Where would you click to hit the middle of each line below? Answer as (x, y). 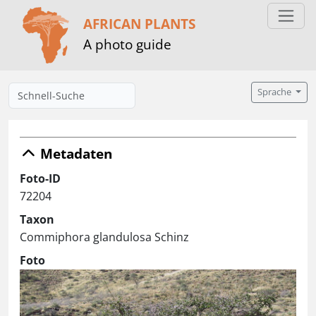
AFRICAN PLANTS (139, 23)
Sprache (276, 92)
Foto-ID (40, 178)
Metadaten (74, 153)
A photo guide (127, 44)
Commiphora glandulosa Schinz (104, 237)
